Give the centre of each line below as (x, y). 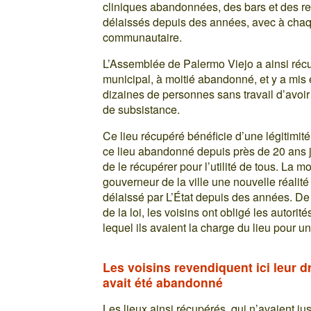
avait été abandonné (163, 283)
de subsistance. (142, 110)
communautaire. (143, 37)
